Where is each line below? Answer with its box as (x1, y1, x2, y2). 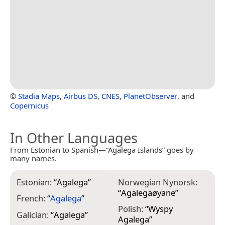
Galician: (17, 208, 51, 220)
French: (17, 192, 47, 204)
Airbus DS (64, 90, 97, 101)
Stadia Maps (18, 90, 60, 101)
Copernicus (10, 100, 49, 110)
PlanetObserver (124, 90, 177, 101)
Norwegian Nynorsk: (118, 176, 197, 188)
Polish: (118, 203, 145, 215)
